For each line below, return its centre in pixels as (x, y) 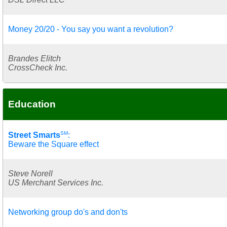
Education (32, 104)
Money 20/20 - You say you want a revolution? (91, 29)
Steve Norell (30, 173)
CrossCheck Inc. (38, 67)
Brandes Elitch (34, 58)
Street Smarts (34, 135)
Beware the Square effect (53, 144)
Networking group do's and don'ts (68, 212)
